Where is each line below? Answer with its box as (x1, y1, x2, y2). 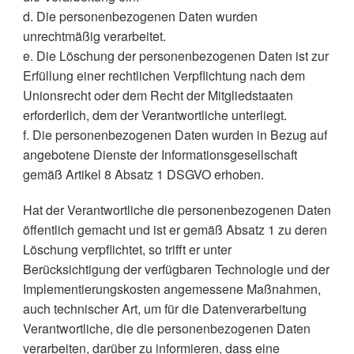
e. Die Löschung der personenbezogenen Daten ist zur (22, 47, 329, 65)
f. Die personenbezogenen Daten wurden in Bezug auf (22, 126, 327, 144)
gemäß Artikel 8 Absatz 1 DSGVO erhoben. (22, 165, 264, 183)
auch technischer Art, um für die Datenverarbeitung (22, 299, 307, 318)
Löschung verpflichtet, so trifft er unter (22, 240, 232, 258)
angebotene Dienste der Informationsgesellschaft (22, 145, 297, 164)
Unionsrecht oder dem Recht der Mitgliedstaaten (22, 86, 293, 104)
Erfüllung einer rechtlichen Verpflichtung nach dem (22, 66, 305, 85)
